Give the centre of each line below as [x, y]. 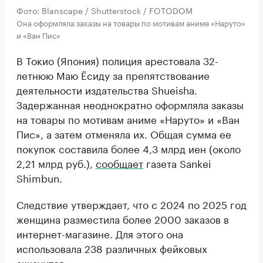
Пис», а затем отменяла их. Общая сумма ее [124, 134]
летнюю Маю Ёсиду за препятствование [113, 75]
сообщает [119, 163]
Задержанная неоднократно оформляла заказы [130, 104]
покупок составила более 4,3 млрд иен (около [129, 148]
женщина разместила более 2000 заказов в [123, 219]
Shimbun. [39, 178]
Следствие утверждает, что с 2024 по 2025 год [131, 204]
